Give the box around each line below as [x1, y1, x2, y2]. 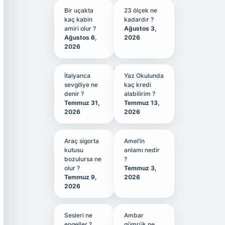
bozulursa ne [64, 155, 101, 163]
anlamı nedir [124, 146, 160, 154]
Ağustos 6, [64, 34, 97, 41]
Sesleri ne [64, 211, 92, 219]
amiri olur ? [64, 25, 96, 32]
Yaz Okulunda [124, 72, 164, 79]
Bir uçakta [64, 7, 93, 14]
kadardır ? [124, 16, 154, 23]
